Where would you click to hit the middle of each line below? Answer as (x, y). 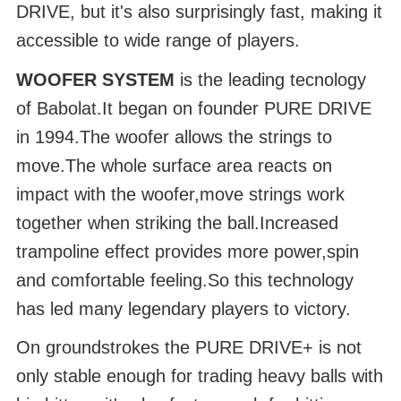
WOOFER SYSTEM (95, 80)
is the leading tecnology (270, 80)
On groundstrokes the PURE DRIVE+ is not (188, 347)
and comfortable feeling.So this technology (184, 280)
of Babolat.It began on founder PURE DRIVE (193, 108)
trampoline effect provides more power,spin (187, 252)
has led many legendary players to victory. (183, 309)
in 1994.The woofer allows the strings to (174, 137)
